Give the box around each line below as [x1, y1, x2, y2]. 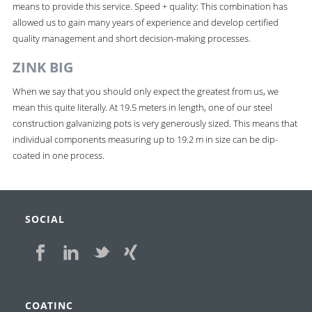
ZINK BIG [12, 57, 73, 77]
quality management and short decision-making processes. [12, 31, 251, 45]
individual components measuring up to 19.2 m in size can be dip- [12, 132, 278, 146]
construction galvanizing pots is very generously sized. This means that [12, 116, 297, 130]
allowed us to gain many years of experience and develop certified [12, 15, 279, 29]
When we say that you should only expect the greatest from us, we [12, 84, 279, 97]
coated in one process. [12, 148, 104, 162]
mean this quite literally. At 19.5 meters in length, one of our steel [12, 100, 272, 114]
